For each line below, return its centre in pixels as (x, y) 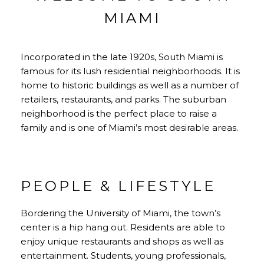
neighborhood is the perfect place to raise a (119, 113)
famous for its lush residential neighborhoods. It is (130, 71)
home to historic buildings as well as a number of (130, 85)
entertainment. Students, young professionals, (123, 255)
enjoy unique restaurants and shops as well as (122, 241)
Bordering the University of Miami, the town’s (121, 213)
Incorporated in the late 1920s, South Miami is (122, 57)
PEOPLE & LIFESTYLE (118, 186)
